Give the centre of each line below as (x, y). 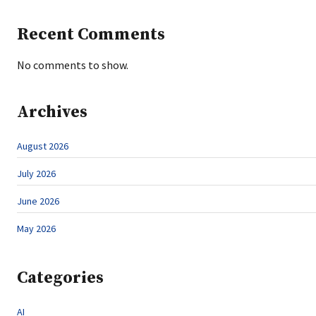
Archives (52, 112)
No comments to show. (73, 65)
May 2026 (36, 229)
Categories (60, 278)
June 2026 (38, 201)
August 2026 (43, 146)
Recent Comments (91, 35)
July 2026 (36, 174)
